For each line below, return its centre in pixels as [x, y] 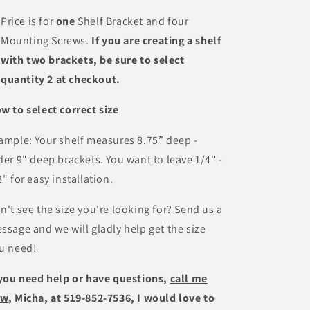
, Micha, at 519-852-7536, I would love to [111, 298]
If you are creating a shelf [156, 40]
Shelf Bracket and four [132, 21]
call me [189, 279]
